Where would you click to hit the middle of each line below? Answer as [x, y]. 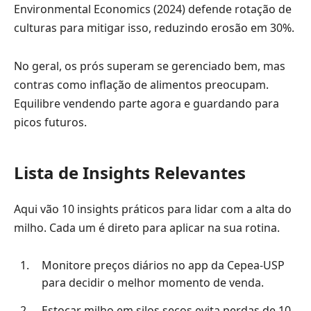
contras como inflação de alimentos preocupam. [141, 85]
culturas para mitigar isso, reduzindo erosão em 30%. [154, 27]
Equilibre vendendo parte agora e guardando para [146, 104]
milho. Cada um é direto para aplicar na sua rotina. [147, 227]
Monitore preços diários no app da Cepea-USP [163, 266]
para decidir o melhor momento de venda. [152, 283]
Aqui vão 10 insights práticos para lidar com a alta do [153, 209]
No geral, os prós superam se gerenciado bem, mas [150, 66]
